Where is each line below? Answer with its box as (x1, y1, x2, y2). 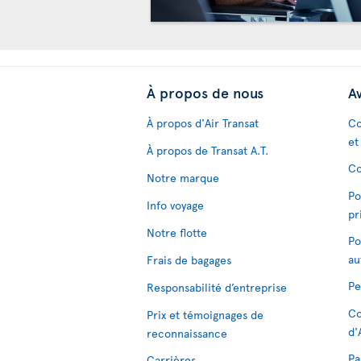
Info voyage (147, 197, 204, 213)
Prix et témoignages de (147, 307, 263, 322)
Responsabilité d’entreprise (147, 280, 287, 295)
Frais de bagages (147, 252, 231, 268)
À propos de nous (147, 82, 263, 102)
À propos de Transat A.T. (147, 143, 268, 158)
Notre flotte (147, 225, 207, 240)
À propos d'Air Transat (147, 115, 259, 131)
